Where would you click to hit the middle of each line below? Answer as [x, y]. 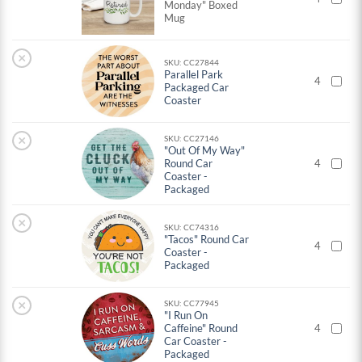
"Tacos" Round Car [207, 240]
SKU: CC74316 [192, 227]
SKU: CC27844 [192, 63]
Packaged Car [197, 88]
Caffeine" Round [201, 328]
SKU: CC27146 [192, 139]
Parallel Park [194, 75]
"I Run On [186, 316]
